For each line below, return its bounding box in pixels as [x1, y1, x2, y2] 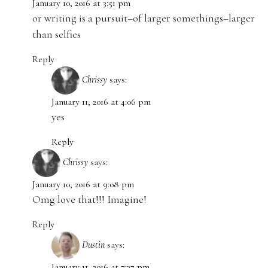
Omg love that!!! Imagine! [32, 193, 147, 206]
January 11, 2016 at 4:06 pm [51, 96, 151, 108]
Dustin [82, 238, 105, 251]
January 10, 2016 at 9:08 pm [32, 178, 134, 190]
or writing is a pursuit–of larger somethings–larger [32, 11, 255, 25]
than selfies [32, 28, 81, 41]
